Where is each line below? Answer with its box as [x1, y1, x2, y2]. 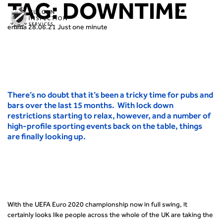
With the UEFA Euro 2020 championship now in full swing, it [7, 200, 187, 209]
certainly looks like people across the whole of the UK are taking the [7, 211, 213, 219]
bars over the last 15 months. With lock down [7, 100, 173, 110]
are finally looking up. [7, 131, 86, 141]
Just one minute [57, 23, 108, 31]
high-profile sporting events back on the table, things [7, 121, 202, 131]
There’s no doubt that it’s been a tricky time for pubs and [7, 90, 213, 100]
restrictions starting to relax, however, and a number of [7, 111, 211, 120]
